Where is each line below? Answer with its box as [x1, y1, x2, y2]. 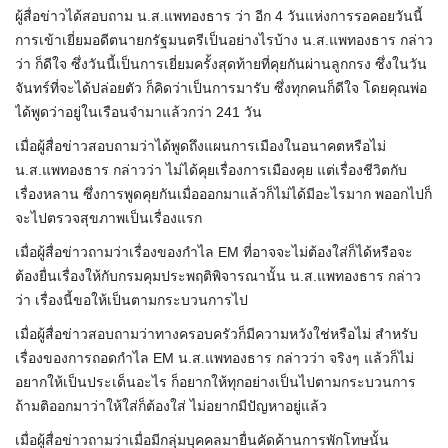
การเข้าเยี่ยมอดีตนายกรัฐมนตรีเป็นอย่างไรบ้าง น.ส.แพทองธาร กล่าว [15, 32, 433, 49]
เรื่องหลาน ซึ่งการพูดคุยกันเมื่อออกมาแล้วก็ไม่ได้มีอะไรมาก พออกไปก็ [15, 186, 432, 203]
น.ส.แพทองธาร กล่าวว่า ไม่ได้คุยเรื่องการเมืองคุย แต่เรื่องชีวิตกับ [15, 162, 407, 179]
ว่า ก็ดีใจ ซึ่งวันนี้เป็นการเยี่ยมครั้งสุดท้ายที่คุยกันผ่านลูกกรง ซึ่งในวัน [15, 56, 427, 73]
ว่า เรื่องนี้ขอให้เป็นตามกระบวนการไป [15, 292, 248, 309]
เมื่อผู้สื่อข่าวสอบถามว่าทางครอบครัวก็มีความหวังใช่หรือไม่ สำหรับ [15, 326, 418, 343]
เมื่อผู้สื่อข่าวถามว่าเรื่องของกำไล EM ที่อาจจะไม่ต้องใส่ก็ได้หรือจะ [15, 244, 413, 261]
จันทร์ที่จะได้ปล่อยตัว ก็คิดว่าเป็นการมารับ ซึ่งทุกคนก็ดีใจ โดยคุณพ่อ [15, 80, 427, 97]
